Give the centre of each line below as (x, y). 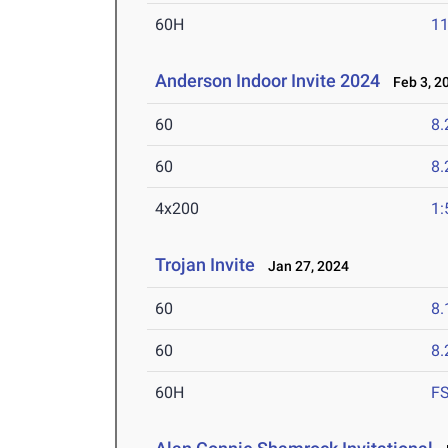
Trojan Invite (205, 265)
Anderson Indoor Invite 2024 (268, 81)
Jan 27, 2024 (304, 266)
